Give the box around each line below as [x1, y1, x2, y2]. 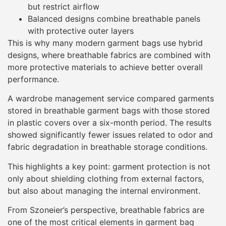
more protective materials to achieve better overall [8, 62, 203, 73]
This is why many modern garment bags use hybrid [8, 38, 203, 48]
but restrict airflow [28, 2, 99, 12]
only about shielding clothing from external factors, [8, 173, 204, 184]
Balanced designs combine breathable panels [28, 14, 200, 24]
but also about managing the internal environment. [8, 185, 200, 196]
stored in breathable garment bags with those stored [8, 105, 210, 116]
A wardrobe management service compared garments [8, 93, 214, 104]
